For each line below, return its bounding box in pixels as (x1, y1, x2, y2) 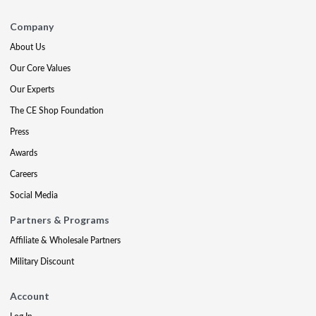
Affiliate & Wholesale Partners (10, 234, 121, 246)
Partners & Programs (10, 214, 109, 226)
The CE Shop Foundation (10, 104, 104, 116)
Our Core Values (10, 62, 71, 74)
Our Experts (10, 83, 54, 95)
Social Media (10, 189, 58, 201)
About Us (10, 41, 45, 53)
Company (10, 20, 54, 32)
